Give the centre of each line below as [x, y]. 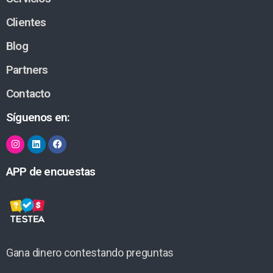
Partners [27, 69]
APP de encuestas [51, 171]
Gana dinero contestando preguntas [90, 252]
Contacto [28, 93]
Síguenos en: [38, 117]
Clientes [26, 22]
